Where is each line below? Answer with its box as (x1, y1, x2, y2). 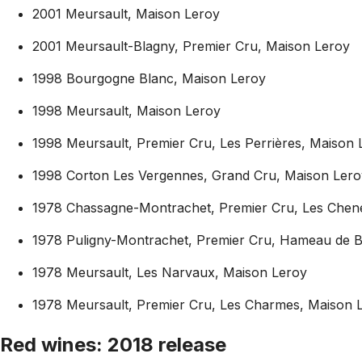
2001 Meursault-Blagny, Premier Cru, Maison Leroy (32, 38, 350, 55)
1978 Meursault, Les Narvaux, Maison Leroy (32, 264, 307, 281)
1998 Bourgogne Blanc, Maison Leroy (32, 70, 266, 87)
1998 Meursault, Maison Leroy (32, 103, 221, 120)
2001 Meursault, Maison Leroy (32, 6, 220, 23)
